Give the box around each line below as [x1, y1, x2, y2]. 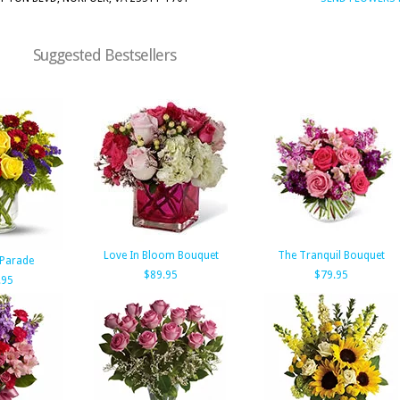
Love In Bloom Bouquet [103, 249, 219, 262]
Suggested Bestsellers [32, 46, 176, 64]
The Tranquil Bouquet [278, 249, 385, 262]
